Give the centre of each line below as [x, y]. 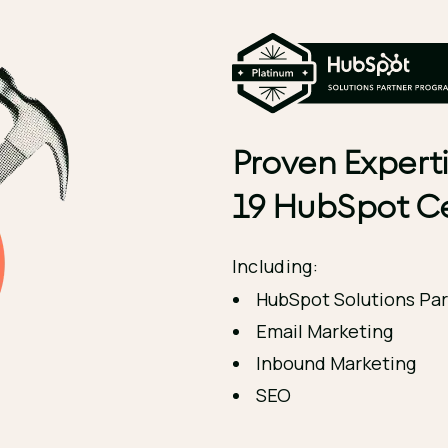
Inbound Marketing [335, 363]
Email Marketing [324, 331]
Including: [275, 266]
